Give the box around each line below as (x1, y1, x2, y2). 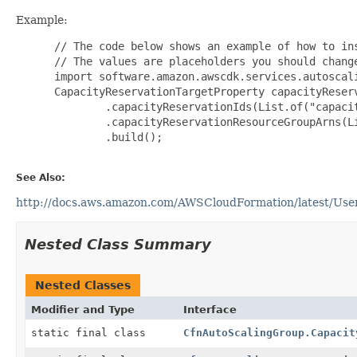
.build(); (48, 130, 163, 143)
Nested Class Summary (25, 235, 211, 253)
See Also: (16, 171, 65, 183)
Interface (182, 303, 237, 316)
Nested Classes (35, 278, 131, 292)
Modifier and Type (31, 303, 135, 316)
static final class (31, 326, 152, 339)
